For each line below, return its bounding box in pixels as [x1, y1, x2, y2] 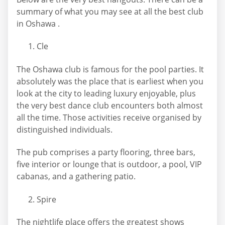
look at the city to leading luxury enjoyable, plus [17, 87, 196, 99]
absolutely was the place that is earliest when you [17, 75, 203, 87]
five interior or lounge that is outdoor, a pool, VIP [17, 159, 202, 170]
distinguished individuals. [17, 124, 113, 135]
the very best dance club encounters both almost [17, 99, 203, 111]
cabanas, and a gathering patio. [17, 171, 136, 182]
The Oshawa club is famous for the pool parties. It [17, 63, 204, 75]
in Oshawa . [17, 18, 60, 30]
